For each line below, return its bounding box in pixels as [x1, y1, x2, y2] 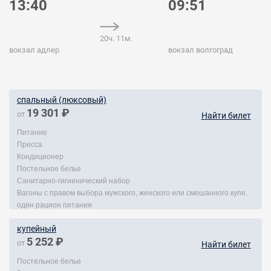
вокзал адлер [9, 45, 59, 54]
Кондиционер [17, 151, 64, 161]
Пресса [17, 139, 42, 149]
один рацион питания [17, 199, 92, 209]
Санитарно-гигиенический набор [17, 175, 130, 185]
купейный [17, 224, 56, 233]
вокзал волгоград [168, 45, 233, 54]
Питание [17, 126, 47, 137]
